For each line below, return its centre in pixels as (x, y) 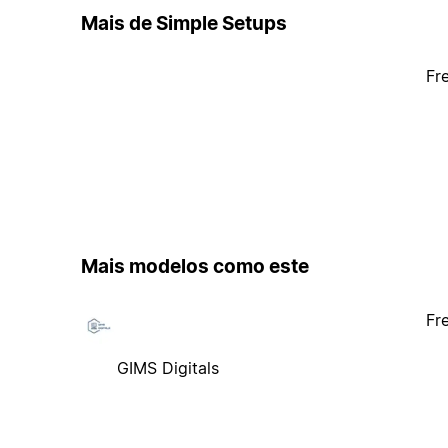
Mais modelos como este (194, 267)
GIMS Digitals (167, 367)
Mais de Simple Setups (183, 23)
